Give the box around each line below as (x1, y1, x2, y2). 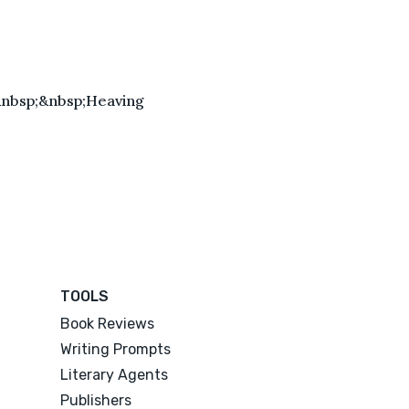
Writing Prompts (60, 340, 172, 358)
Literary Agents (60, 365, 169, 383)
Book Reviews (60, 314, 155, 332)
